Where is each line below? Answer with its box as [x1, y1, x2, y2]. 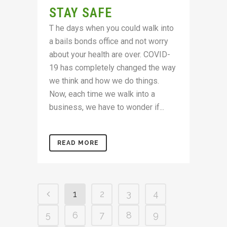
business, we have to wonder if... [49, 102, 164, 112]
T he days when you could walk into [49, 23, 174, 33]
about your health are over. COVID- [49, 50, 170, 59]
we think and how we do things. [49, 76, 159, 86]
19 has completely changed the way [49, 63, 176, 72]
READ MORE [57, 139, 99, 146]
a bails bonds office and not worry [49, 36, 168, 46]
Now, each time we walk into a [49, 89, 155, 99]
